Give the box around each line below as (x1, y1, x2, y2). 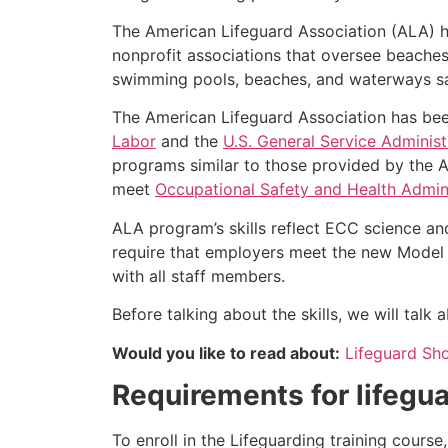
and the (156, 131, 223, 152)
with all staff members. (112, 265, 285, 286)
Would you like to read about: (112, 342, 340, 363)
